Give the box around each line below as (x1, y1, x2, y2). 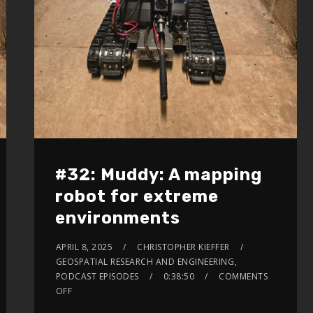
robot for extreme (54, 186, 219, 206)
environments (54, 208, 180, 228)
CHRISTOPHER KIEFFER (137, 240, 230, 253)
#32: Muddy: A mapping (54, 164, 262, 184)
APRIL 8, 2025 (55, 240, 113, 253)
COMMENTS (219, 270, 268, 282)
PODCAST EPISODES (55, 270, 139, 282)
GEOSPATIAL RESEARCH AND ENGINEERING (55, 255, 235, 268)
